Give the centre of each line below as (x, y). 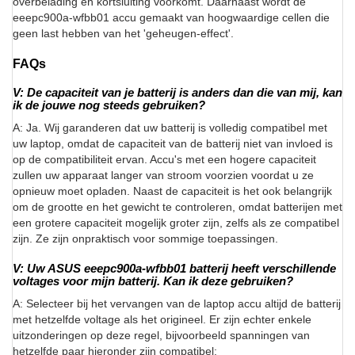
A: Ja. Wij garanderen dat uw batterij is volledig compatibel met (170, 128)
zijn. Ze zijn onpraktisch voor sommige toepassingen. (145, 239)
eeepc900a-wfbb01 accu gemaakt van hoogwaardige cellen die (171, 18)
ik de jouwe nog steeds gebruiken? (109, 105)
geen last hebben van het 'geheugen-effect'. (123, 34)
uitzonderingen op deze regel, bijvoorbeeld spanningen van (161, 336)
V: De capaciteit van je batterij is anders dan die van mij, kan (177, 93)
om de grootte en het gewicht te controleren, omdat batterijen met (177, 207)
